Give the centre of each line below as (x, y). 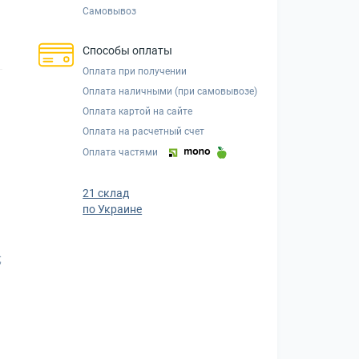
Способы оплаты (128, 50)
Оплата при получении (135, 71)
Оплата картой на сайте (138, 111)
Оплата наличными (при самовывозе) (170, 91)
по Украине (113, 209)
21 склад (106, 193)
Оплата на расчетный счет (144, 131)
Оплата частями (121, 153)
